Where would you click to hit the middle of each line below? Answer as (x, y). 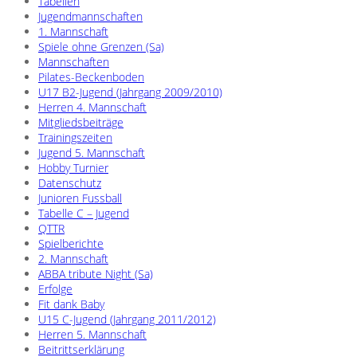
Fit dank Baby (71, 304)
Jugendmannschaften (90, 17)
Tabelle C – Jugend (84, 214)
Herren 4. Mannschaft (92, 108)
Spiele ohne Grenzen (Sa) (101, 47)
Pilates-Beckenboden (91, 77)
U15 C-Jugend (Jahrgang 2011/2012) (127, 320)
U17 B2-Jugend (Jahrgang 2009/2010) (130, 92)
